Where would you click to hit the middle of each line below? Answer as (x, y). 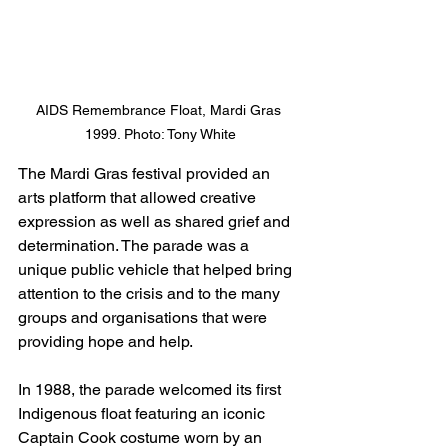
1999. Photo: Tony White (160, 134)
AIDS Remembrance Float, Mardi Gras (160, 110)
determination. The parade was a (135, 246)
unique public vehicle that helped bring (157, 270)
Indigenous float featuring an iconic (143, 414)
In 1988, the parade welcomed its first (151, 390)
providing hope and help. (107, 342)
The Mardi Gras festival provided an (146, 174)
